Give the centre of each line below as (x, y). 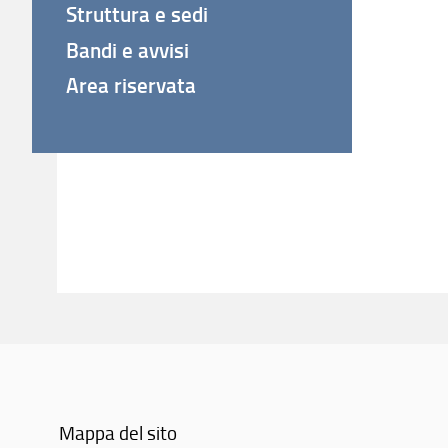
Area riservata (131, 84)
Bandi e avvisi (128, 49)
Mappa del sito (118, 432)
